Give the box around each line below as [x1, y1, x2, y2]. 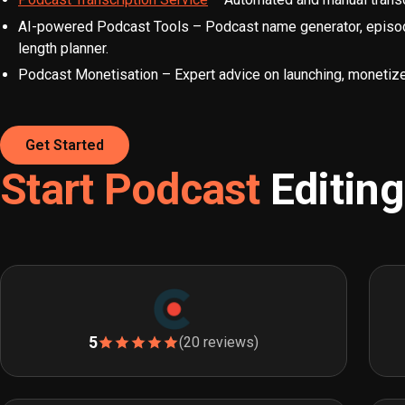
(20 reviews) [179, 334, 259, 352]
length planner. [18, 39, 108, 57]
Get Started [25, 137, 104, 155]
